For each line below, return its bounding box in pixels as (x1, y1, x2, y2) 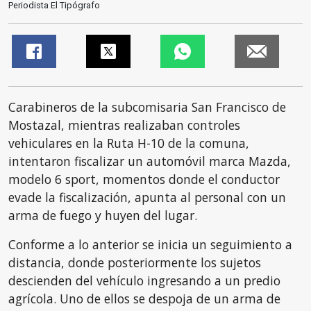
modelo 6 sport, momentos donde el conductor (8, 171, 280, 187)
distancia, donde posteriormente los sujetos (8, 254, 261, 271)
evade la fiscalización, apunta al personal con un (8, 189, 286, 205)
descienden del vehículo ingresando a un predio (8, 272, 280, 289)
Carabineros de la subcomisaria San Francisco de (8, 99, 286, 115)
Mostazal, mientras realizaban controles (8, 117, 240, 133)
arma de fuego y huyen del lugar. (8, 207, 197, 224)
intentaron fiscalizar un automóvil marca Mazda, (8, 153, 291, 169)
